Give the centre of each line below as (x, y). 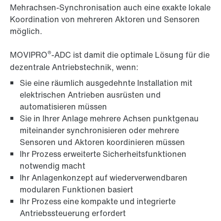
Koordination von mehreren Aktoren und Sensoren (105, 19)
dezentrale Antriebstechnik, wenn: (74, 67)
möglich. (26, 31)
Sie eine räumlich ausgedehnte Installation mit (106, 83)
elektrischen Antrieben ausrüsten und (90, 95)
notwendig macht (53, 166)
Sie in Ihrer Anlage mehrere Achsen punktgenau (109, 119)
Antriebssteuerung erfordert (73, 213)
